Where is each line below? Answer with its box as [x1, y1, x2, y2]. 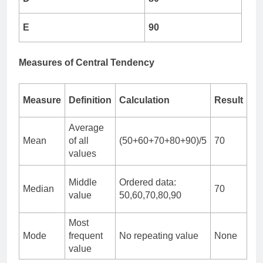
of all [69, 135, 89, 146]
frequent [69, 230, 103, 241]
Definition [69, 95, 112, 105]
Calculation [119, 95, 170, 105]
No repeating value [119, 230, 198, 241]
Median [23, 183, 54, 194]
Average [69, 122, 104, 133]
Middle [69, 177, 97, 187]
